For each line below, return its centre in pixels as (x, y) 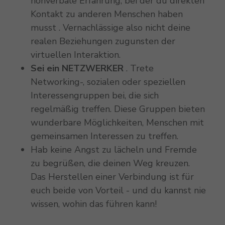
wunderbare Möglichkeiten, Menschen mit (117, 122)
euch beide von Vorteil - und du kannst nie (118, 190)
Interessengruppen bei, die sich (94, 95)
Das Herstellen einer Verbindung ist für (112, 177)
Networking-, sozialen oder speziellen (108, 82)
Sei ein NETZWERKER (77, 68)
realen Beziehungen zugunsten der (103, 41)
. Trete (138, 68)
